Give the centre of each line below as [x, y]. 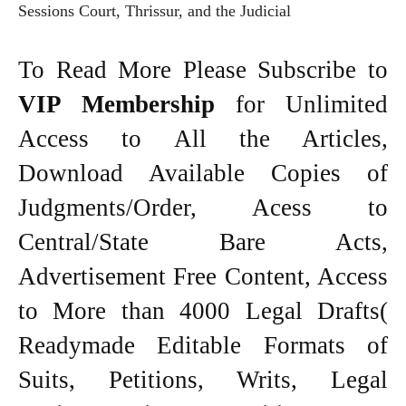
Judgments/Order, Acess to [203, 207]
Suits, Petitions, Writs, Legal [203, 379]
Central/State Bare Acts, [203, 242]
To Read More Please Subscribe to [203, 69]
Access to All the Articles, [203, 138]
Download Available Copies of [203, 173]
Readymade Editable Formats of [203, 345]
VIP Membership [127, 104]
